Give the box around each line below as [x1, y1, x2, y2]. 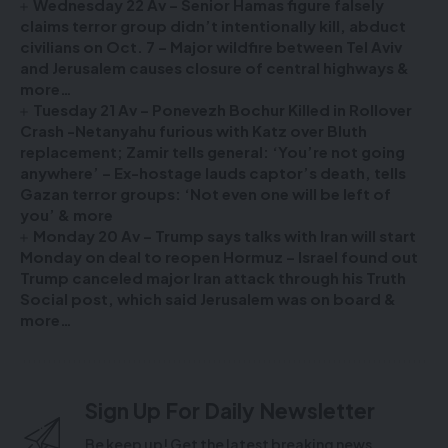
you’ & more [20, 205, 113, 224]
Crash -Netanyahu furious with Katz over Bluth [20, 121, 367, 140]
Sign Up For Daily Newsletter [85, 397, 375, 424]
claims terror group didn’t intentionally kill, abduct [20, 16, 406, 35]
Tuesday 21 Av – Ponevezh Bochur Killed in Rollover [33, 100, 413, 119]
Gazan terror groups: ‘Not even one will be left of [20, 184, 391, 203]
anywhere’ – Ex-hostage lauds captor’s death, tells [20, 163, 406, 182]
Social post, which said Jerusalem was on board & [20, 289, 396, 308]
